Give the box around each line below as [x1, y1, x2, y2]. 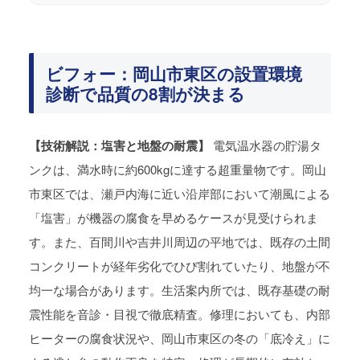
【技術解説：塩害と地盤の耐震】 [29, 137, 210, 155]
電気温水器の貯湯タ [210, 137, 321, 154]
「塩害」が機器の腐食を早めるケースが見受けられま [29, 209, 318, 227]
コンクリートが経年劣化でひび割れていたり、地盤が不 [29, 257, 330, 275]
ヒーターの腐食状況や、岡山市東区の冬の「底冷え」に [29, 329, 330, 347]
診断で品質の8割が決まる [46, 81, 245, 105]
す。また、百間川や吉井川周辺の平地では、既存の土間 [29, 233, 330, 251]
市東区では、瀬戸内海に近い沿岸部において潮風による [29, 185, 330, 202]
